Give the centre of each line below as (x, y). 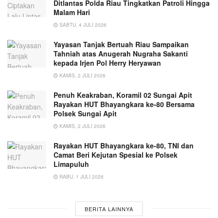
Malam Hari (72, 12)
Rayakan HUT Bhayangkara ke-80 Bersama (124, 104)
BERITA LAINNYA (109, 209)
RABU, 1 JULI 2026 (81, 176)
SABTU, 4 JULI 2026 (82, 25)
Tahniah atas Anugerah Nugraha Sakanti (121, 53)
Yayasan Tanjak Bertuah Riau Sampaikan (121, 44)
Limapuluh (71, 164)
